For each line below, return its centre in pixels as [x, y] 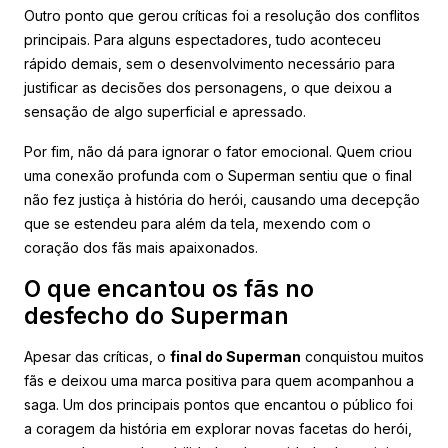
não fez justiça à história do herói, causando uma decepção [222, 199]
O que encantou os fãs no [169, 288]
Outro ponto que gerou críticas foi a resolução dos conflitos [222, 15]
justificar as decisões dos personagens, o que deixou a [208, 87]
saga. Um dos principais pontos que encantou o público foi [218, 404]
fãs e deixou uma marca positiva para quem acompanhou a [219, 380]
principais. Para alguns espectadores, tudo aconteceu [202, 39]
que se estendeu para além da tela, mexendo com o [197, 223]
